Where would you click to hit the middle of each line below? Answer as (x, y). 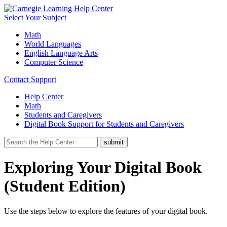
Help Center (44, 97)
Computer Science (54, 62)
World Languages (53, 44)
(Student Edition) (65, 186)
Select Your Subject (35, 17)
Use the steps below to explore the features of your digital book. (106, 211)
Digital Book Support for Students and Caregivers (104, 124)
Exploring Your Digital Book (103, 167)
